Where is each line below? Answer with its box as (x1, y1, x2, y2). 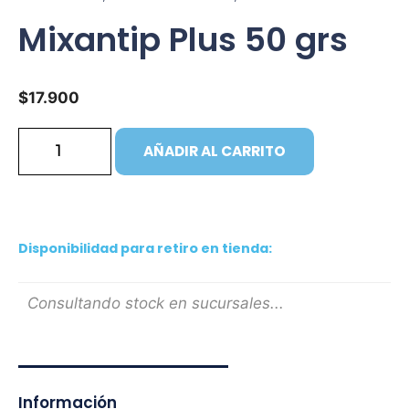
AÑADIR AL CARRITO (143, 142, 286, 162)
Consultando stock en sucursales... (27, 294, 284, 313)
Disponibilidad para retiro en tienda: (18, 238, 272, 257)
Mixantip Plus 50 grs (18, 16, 348, 63)
